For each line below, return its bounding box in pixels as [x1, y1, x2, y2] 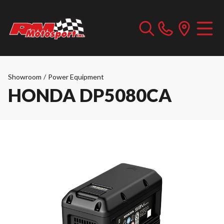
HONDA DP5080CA [8, 84, 172, 106]
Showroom [8, 72, 41, 81]
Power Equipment [48, 72, 104, 81]
